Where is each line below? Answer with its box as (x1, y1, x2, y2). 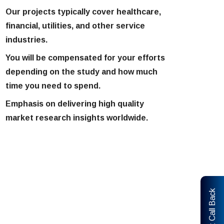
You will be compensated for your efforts (5, 53, 165, 62)
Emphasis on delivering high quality (5, 99, 144, 108)
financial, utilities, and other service (5, 21, 145, 30)
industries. (5, 35, 47, 44)
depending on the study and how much (5, 67, 157, 76)
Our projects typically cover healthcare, (5, 7, 161, 16)
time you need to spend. (5, 81, 100, 90)
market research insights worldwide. (5, 113, 148, 122)
